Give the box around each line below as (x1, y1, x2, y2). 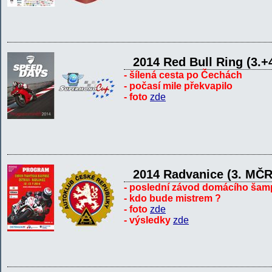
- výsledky (124, 215, 173, 225)
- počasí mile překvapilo (124, 81, 233, 91)
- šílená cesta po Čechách (124, 70, 242, 80)
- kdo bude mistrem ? (124, 193, 221, 203)
